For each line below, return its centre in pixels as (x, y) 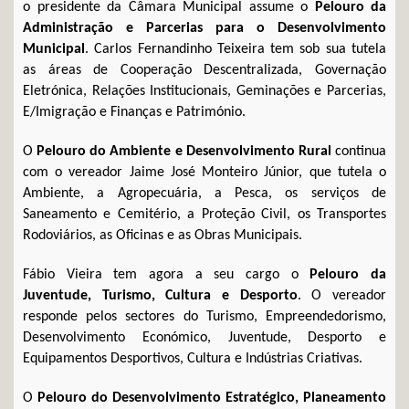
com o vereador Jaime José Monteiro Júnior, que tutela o (204, 172)
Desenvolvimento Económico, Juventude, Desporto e (204, 337)
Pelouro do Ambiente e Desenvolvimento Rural (184, 151)
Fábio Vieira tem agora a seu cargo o (167, 274)
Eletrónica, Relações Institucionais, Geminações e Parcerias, (204, 91)
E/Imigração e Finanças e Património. (134, 112)
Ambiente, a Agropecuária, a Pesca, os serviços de (204, 193)
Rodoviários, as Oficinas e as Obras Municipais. (163, 235)
